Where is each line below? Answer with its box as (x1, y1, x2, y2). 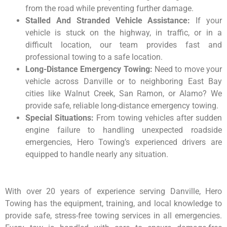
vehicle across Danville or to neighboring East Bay (25, 77, 222, 87)
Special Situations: (25, 113, 94, 123)
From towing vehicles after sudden (94, 113, 222, 123)
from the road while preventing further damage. (25, 4, 194, 14)
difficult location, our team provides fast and (25, 40, 222, 50)
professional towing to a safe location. (25, 52, 163, 62)
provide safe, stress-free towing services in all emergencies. (5, 211, 222, 221)
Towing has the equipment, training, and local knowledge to (5, 199, 222, 209)
